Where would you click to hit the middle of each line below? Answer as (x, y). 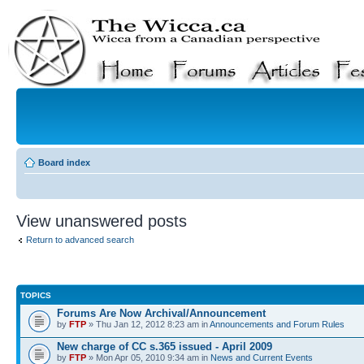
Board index (64, 162)
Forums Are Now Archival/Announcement (161, 313)
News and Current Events (262, 357)
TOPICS (36, 295)
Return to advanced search (80, 240)
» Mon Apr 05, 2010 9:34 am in (148, 357)
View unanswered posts (102, 221)
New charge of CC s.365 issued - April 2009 (165, 346)
